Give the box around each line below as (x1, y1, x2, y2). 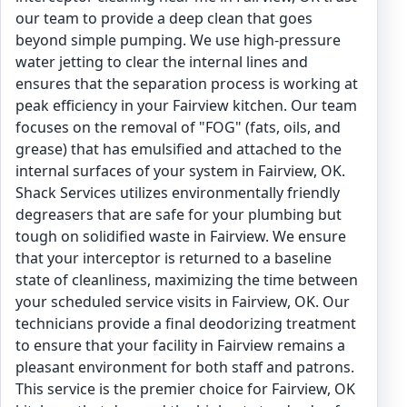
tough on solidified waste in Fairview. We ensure (15, 226, 346, 246)
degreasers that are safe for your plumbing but (15, 204, 342, 224)
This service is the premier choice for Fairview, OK (15, 379, 355, 399)
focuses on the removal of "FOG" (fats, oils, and (15, 117, 341, 137)
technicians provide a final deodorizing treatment (15, 313, 356, 333)
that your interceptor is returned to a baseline (15, 248, 332, 268)
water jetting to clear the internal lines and (15, 52, 308, 72)
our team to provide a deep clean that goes (15, 8, 313, 28)
